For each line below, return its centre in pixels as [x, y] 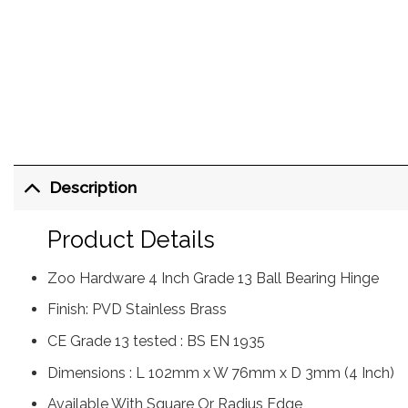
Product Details [131, 240]
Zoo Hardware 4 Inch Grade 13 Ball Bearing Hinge [213, 278]
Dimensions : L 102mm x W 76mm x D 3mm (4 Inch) [220, 372]
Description [94, 188]
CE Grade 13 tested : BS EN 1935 [156, 341]
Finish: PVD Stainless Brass [137, 310]
